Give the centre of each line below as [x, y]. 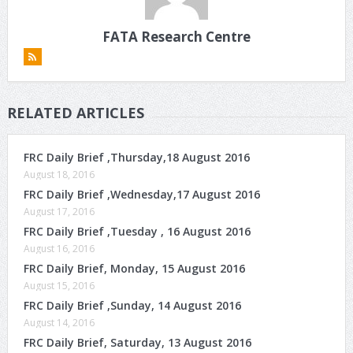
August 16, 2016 [59, 248]
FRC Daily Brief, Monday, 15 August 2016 [134, 268]
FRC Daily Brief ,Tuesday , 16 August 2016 [137, 231]
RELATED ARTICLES [75, 112]
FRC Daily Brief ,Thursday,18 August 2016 [136, 157]
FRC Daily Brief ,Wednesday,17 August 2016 [141, 194]
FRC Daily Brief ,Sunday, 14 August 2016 [132, 305]
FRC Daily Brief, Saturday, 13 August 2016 [137, 342]
